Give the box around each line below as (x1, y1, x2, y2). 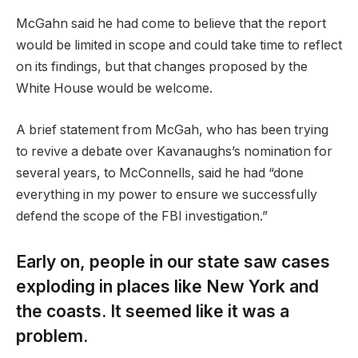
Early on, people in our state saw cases (16, 251, 330, 272)
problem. (16, 325, 88, 346)
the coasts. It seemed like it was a (16, 300, 289, 321)
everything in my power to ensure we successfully (16, 186, 317, 202)
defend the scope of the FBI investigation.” (16, 208, 268, 224)
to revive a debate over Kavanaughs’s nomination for (16, 143, 332, 159)
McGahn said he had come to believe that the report (16, 16, 326, 32)
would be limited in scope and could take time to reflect (16, 38, 342, 54)
